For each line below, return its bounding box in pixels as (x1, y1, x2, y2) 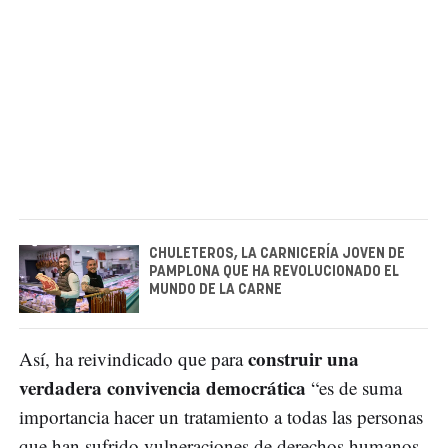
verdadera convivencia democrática (19, 373, 306, 401)
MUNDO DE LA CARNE (149, 283, 282, 298)
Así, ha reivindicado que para (19, 345, 248, 371)
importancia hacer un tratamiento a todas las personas (19, 403, 423, 429)
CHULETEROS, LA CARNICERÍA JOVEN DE (149, 247, 405, 262)
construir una (248, 344, 359, 372)
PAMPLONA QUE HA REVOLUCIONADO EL (149, 265, 399, 280)
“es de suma (306, 374, 402, 400)
